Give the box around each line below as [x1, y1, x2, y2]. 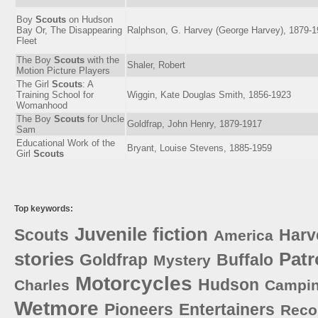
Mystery [153, 251, 211, 268]
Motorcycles [75, 272, 192, 295]
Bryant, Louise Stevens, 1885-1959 [127, 142, 272, 153]
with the [84, 54, 119, 65]
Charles [14, 276, 70, 293]
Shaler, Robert [127, 59, 185, 70]
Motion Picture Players [16, 65, 110, 76]
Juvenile [75, 224, 147, 244]
